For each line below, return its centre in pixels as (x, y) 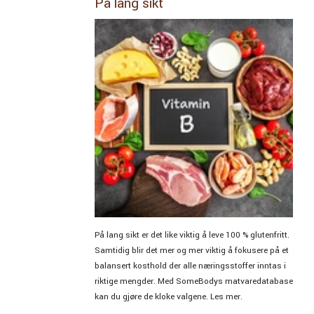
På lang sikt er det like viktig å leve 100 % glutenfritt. (192, 235)
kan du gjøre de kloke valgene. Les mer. (168, 296)
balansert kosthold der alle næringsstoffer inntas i (190, 266)
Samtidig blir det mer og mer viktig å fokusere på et (191, 250)
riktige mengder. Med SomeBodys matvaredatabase (193, 281)
